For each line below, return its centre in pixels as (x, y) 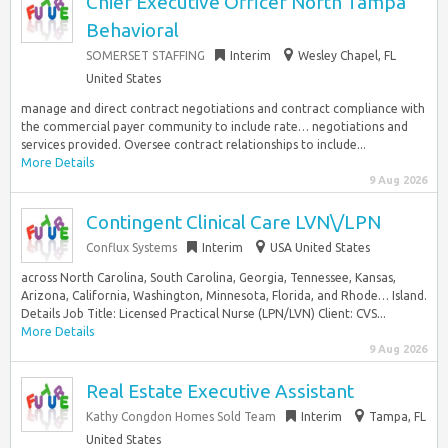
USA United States (320, 247)
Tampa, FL (397, 416)
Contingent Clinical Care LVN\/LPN (233, 222)
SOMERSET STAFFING (145, 55)
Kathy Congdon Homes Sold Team (181, 416)
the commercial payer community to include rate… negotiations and (214, 126)
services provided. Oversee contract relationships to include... (193, 144)
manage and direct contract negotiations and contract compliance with (223, 108)
